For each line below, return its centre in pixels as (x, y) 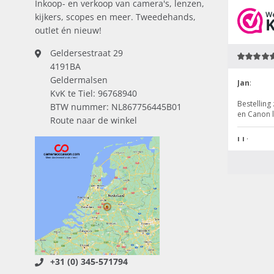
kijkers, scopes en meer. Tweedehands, (115, 17)
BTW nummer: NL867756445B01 (116, 107)
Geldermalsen (79, 80)
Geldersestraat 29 (87, 53)
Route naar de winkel (94, 120)
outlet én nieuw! (68, 31)
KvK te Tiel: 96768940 (94, 94)
